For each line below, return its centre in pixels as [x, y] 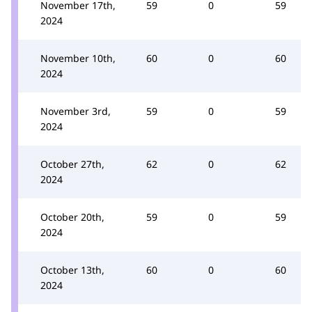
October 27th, [72, 164]
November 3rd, [76, 111]
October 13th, [72, 270]
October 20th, [72, 217]
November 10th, [78, 58]
